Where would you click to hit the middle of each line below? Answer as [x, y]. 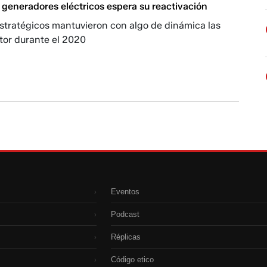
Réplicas [126, 237]
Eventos [125, 192]
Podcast [125, 215]
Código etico [132, 260]
